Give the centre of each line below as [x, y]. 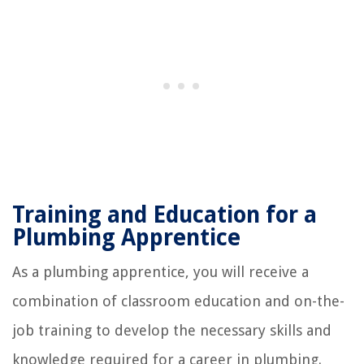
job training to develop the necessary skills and [172, 330]
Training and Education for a [165, 214]
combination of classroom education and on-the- [178, 301]
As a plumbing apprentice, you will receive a [160, 271]
